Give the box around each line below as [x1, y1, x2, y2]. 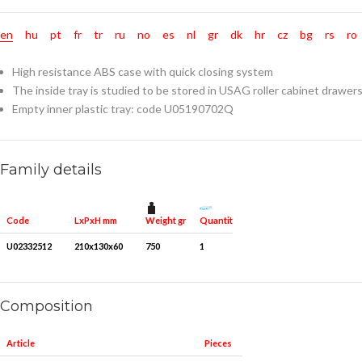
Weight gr [145, 214, 187, 225]
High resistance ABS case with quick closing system [12, 65, 273, 79]
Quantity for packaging [200, 214, 297, 225]
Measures [313, 338, 355, 349]
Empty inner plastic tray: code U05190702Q [12, 102, 234, 116]
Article [6, 338, 35, 349]
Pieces [204, 338, 232, 349]
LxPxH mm [74, 215, 117, 226]
